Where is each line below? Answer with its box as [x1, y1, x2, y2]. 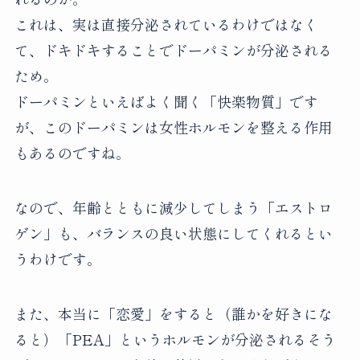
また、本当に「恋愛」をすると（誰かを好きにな [14, 303, 333, 325]
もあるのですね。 [14, 142, 130, 164]
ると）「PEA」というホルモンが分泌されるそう [14, 329, 336, 350]
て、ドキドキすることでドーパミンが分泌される [14, 39, 333, 61]
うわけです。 [14, 248, 101, 270]
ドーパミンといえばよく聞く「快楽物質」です [14, 91, 318, 112]
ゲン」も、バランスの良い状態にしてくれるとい [14, 223, 333, 244]
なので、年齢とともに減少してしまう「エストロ [14, 197, 333, 219]
